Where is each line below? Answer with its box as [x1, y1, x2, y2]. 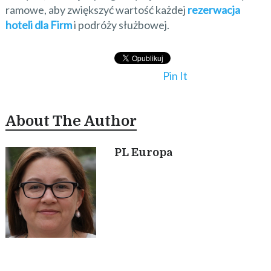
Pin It [162, 68, 188, 82]
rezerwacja [187, 2, 240, 16]
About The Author [5, 112, 137, 129]
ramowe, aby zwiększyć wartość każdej [5, 2, 188, 16]
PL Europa [114, 146, 172, 158]
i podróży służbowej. [71, 18, 169, 31]
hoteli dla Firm [5, 18, 72, 31]
